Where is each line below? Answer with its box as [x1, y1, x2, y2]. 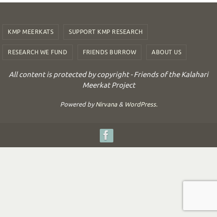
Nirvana [95, 100, 117, 109]
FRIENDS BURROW [83, 48, 136, 57]
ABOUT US [152, 48, 181, 57]
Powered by [60, 100, 95, 109]
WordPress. [124, 100, 157, 109]
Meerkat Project [82, 81, 135, 91]
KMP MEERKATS [8, 28, 53, 36]
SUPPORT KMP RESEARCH [69, 28, 142, 36]
